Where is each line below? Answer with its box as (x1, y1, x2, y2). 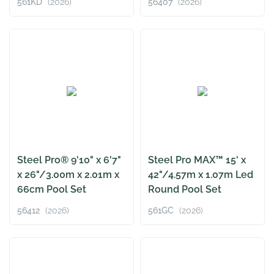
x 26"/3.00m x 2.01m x (17, 169, 119, 181)
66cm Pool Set (17, 183, 86, 196)
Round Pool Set (148, 183, 221, 196)
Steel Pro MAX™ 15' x (148, 154, 246, 166)
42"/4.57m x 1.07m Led (148, 169, 253, 181)
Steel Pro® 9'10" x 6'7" (17, 154, 121, 166)
